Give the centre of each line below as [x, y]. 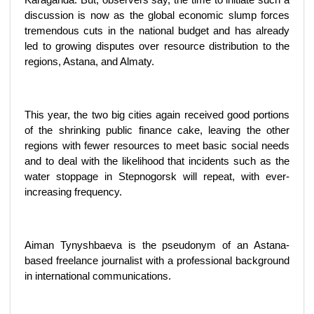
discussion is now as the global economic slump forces [157, 15]
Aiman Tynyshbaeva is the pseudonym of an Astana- [157, 245]
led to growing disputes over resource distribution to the [157, 46]
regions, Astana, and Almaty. [89, 61]
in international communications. [98, 276]
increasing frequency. [73, 192]
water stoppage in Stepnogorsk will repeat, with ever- [157, 176]
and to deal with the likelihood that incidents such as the [157, 161]
